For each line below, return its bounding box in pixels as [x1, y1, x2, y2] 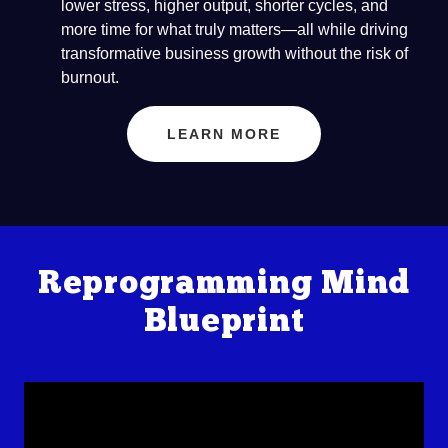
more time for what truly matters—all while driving [60, 20, 408, 38]
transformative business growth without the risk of [60, 44, 408, 62]
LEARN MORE [167, 125, 281, 142]
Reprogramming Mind [37, 268, 411, 301]
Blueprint [143, 306, 305, 339]
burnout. [60, 68, 119, 86]
